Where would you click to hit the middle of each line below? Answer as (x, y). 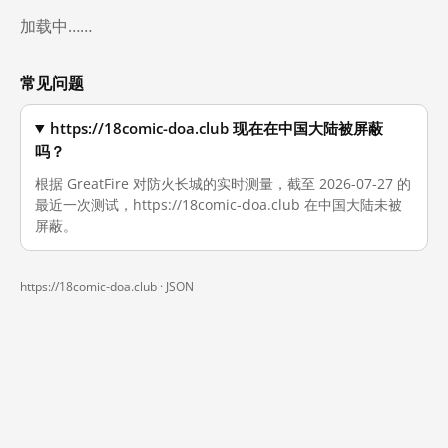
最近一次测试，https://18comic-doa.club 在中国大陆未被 (218, 204)
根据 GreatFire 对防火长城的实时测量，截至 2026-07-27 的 (223, 183)
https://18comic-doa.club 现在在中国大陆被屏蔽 (217, 128)
